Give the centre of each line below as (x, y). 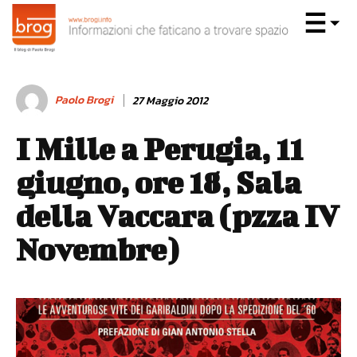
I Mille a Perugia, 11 (159, 149)
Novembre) (97, 249)
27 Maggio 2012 (170, 100)
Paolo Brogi (84, 100)
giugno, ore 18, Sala (159, 182)
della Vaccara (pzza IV (178, 216)
